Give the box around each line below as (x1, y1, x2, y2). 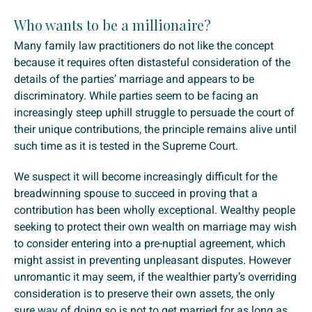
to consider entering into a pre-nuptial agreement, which (14, 237, 286, 251)
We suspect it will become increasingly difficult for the (14, 170, 277, 184)
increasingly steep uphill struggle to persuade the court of (14, 106, 295, 120)
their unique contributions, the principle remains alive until (14, 123, 297, 136)
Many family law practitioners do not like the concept (14, 39, 274, 53)
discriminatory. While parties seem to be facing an (14, 89, 258, 103)
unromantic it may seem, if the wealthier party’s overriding (14, 270, 297, 284)
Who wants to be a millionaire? (14, 15, 211, 35)
